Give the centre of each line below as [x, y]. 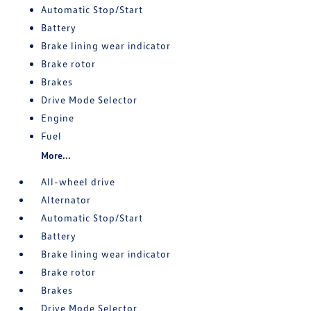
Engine [58, 117]
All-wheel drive [78, 181]
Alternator [66, 199]
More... [56, 155]
